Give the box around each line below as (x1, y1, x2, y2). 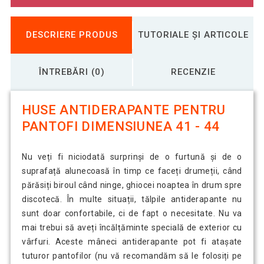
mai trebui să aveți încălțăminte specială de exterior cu (22, 223, 242, 233)
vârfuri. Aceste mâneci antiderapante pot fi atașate (22, 237, 242, 247)
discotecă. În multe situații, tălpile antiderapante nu (22, 194, 242, 204)
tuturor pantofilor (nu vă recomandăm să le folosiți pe (22, 251, 242, 261)
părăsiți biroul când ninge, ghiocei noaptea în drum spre (22, 180, 242, 190)
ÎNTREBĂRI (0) (39, 66, 105, 77)
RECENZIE (170, 66, 216, 77)
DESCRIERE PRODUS (26, 29, 118, 40)
